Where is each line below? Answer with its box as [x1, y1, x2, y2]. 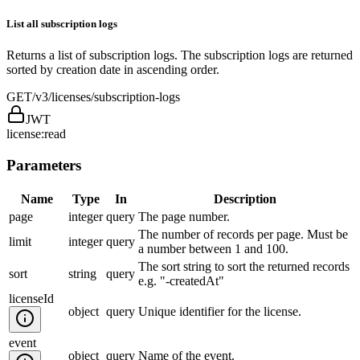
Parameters [6, 157, 81, 174]
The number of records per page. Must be [138, 227, 348, 241]
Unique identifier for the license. [138, 304, 301, 318]
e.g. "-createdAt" [138, 273, 224, 288]
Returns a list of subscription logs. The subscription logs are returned [6, 48, 353, 63]
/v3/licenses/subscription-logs [32, 90, 180, 104]
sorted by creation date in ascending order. [6, 63, 219, 77]
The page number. [138, 209, 230, 223]
